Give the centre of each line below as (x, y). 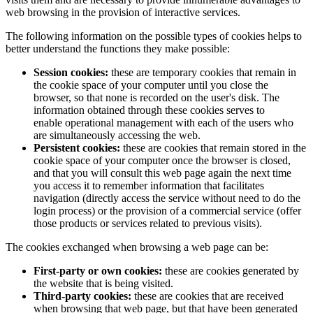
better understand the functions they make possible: (118, 48)
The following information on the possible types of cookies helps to (154, 36)
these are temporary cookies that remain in (202, 72)
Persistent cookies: (77, 147)
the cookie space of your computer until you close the (151, 85)
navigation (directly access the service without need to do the (167, 198)
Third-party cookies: (82, 296)
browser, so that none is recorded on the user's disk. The (156, 97)
